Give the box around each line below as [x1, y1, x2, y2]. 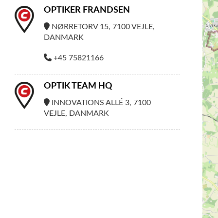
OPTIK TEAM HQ [44, 82, 112, 91]
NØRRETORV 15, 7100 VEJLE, [50, 23, 155, 31]
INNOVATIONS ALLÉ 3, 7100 [50, 99, 151, 107]
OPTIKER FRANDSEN [44, 6, 130, 15]
